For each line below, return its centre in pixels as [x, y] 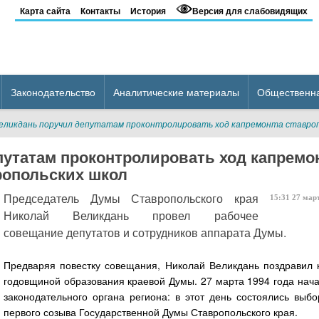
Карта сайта [45, 11]
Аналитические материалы [176, 92]
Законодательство [53, 92]
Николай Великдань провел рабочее [131, 215]
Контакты [100, 11]
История [148, 11]
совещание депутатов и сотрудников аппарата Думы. [145, 232]
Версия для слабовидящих [250, 11]
